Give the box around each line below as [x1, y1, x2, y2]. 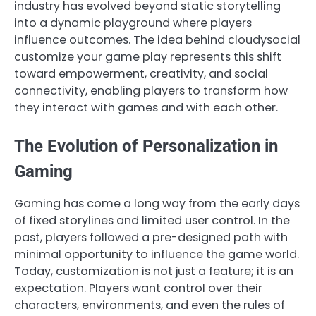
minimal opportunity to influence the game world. [14, 245, 299, 262]
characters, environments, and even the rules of [14, 296, 285, 313]
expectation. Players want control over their [14, 279, 262, 296]
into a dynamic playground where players [14, 14, 252, 31]
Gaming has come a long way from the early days [14, 195, 300, 212]
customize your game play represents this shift [14, 48, 281, 65]
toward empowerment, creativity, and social [14, 65, 268, 82]
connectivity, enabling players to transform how [14, 82, 288, 99]
